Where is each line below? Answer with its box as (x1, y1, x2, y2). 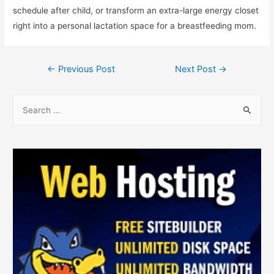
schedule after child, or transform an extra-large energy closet (13, 5, 259, 15)
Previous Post (55, 63, 115, 75)
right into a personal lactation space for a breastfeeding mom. (13, 20, 257, 31)
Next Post (175, 63, 219, 75)
